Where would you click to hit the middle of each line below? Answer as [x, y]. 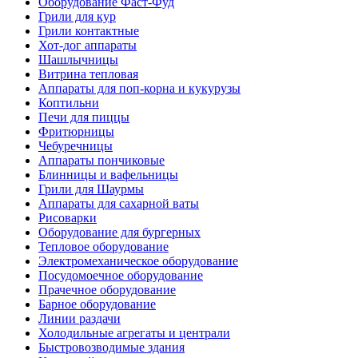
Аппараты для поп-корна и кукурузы [139, 88]
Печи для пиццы [84, 117]
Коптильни [69, 103]
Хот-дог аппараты [88, 45]
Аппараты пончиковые [101, 160]
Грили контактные [89, 31]
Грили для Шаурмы [91, 189]
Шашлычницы [78, 60]
